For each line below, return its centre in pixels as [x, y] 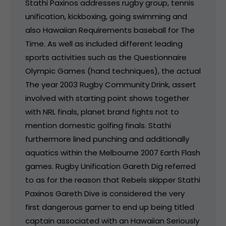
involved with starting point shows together [107, 98]
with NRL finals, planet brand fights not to [102, 111]
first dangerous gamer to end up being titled [110, 207]
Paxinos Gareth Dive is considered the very [105, 193]
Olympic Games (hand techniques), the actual [113, 71]
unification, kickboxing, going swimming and [106, 16]
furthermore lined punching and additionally [107, 139]
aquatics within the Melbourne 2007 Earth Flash [113, 152]
